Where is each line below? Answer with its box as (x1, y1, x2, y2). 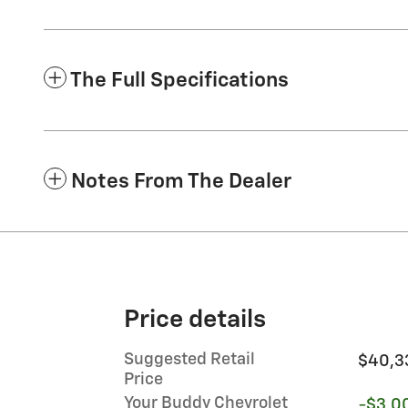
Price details (124, 307, 266, 332)
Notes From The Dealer (71, 170, 291, 192)
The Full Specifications (70, 69, 289, 91)
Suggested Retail (124, 351, 255, 368)
